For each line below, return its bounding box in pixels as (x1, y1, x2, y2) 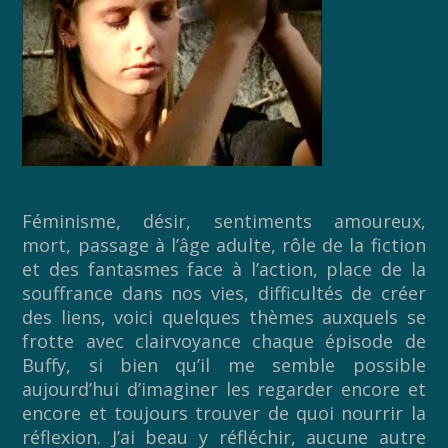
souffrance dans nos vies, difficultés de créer (22, 281, 426, 306)
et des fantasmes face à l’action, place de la (22, 257, 426, 282)
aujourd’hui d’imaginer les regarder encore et (22, 377, 426, 402)
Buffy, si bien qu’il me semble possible (22, 353, 426, 378)
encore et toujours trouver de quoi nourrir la (22, 401, 426, 426)
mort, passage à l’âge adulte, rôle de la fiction (22, 233, 426, 258)
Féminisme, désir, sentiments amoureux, (22, 209, 426, 234)
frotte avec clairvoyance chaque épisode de (22, 329, 426, 354)
